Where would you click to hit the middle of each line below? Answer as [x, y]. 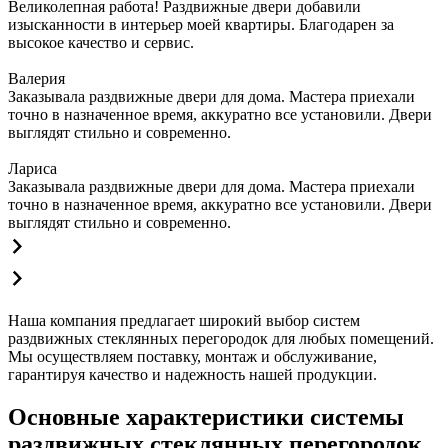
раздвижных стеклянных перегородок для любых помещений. [221, 339]
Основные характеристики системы [206, 417]
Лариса [32, 169]
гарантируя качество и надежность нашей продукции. [192, 375]
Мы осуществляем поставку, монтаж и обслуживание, [192, 357]
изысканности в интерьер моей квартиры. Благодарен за [201, 25]
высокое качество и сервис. [101, 43]
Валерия [36, 79]
